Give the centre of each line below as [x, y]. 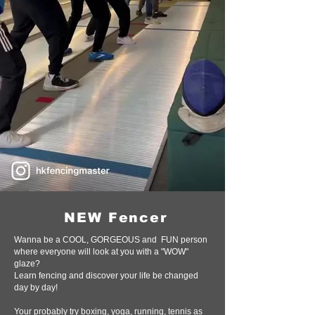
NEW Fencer [116, 218]
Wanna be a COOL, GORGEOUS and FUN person [111, 240]
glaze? [27, 264]
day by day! [36, 288]
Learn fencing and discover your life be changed [106, 276]
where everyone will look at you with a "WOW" [101, 252]
